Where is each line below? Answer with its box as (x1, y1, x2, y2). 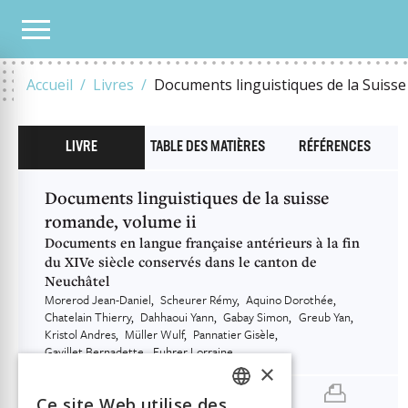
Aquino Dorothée (246, 291, 334, 309)
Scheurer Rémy (160, 291, 238, 309)
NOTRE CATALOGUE (17, 21, 107, 36)
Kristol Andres (45, 325, 116, 343)
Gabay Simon (223, 308, 290, 326)
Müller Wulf (125, 325, 185, 343)
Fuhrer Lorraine (153, 342, 234, 361)
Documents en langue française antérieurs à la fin (45, 233, 360, 251)
